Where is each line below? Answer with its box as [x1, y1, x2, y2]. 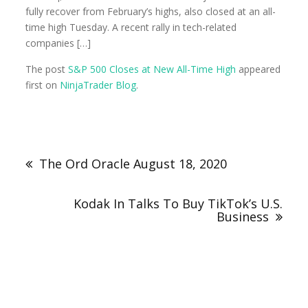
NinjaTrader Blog [60, 78, 137, 91]
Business [216, 208, 269, 225]
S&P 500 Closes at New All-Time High [68, 63, 236, 76]
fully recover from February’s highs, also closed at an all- [25, 5, 276, 18]
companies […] [25, 36, 91, 49]
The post [25, 63, 69, 76]
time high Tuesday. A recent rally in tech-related [25, 21, 237, 34]
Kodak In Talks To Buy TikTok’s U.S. [73, 195, 283, 212]
